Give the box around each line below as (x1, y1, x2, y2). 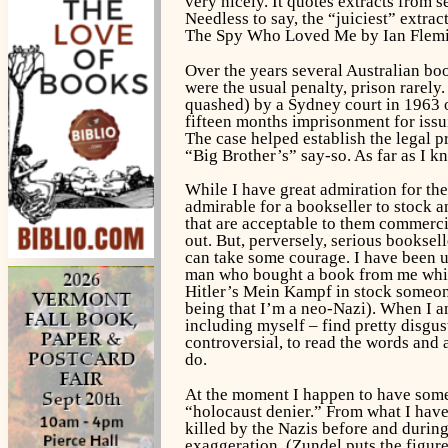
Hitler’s (184, 282, 243, 302)
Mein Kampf (242, 282, 332, 302)
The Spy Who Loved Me (184, 25, 357, 45)
